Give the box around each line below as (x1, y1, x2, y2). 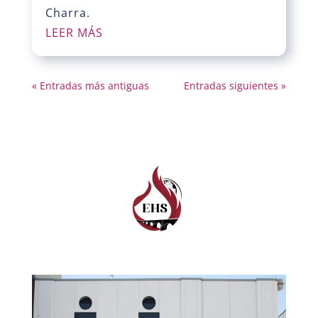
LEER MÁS (45, 25, 103, 41)
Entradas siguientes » (184, 79, 287, 93)
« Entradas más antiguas (31, 79, 149, 93)
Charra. (45, 5, 90, 21)
